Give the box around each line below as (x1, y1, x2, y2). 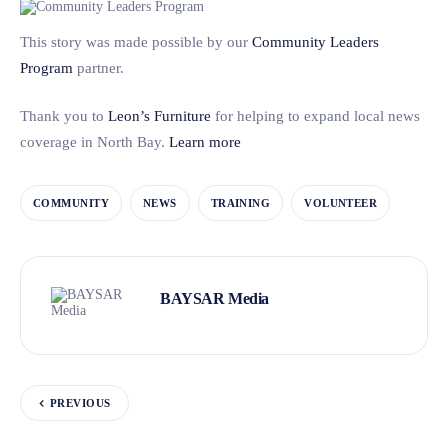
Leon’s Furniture (108, 108, 211, 124)
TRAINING (210, 196, 271, 209)
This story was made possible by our (20, 33, 252, 50)
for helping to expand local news (211, 108, 420, 124)
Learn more (169, 134, 241, 150)
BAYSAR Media (160, 289, 269, 307)
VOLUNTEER (304, 196, 378, 209)
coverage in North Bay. (20, 134, 169, 150)
